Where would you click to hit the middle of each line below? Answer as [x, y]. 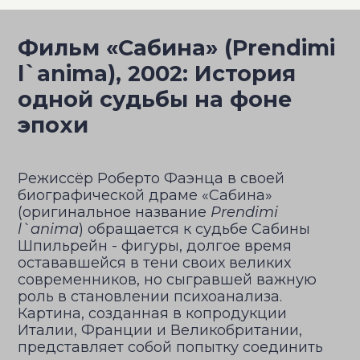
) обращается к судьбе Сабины [194, 229]
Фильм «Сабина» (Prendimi [176, 48]
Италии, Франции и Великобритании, [160, 330]
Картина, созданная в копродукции [152, 313]
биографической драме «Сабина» [145, 195]
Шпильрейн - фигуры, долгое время [155, 246]
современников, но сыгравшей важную [167, 280]
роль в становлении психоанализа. [150, 297]
